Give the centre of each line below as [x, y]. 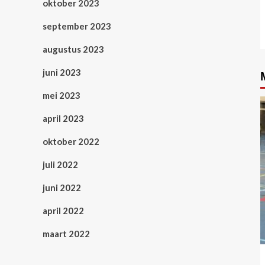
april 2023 [63, 118]
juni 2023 [62, 72]
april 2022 [63, 211]
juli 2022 [60, 164]
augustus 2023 [73, 49]
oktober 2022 [71, 141]
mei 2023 [62, 95]
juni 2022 [62, 188]
